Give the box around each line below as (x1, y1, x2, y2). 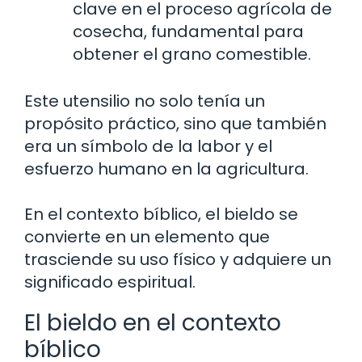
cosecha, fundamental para (73, 19, 304, 43)
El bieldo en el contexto (24, 306, 281, 339)
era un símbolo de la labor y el (24, 134, 272, 158)
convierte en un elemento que (24, 225, 270, 248)
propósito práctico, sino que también (24, 112, 326, 135)
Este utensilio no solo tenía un (24, 89, 265, 112)
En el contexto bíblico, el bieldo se (24, 202, 298, 225)
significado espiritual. (24, 270, 196, 293)
